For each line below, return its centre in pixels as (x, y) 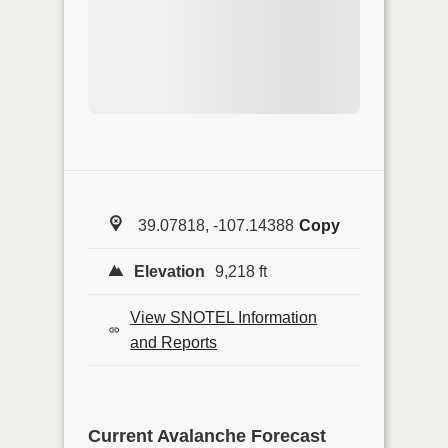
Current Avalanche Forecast (207, 435)
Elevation (169, 271)
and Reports (174, 342)
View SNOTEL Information (224, 317)
